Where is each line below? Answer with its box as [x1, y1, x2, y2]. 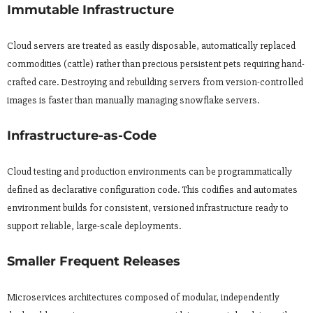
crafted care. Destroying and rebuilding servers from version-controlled [7, 76, 303, 89]
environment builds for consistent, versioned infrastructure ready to [7, 202, 289, 214]
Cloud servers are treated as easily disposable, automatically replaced [7, 40, 296, 52]
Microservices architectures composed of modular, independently [7, 291, 279, 304]
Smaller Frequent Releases [7, 254, 180, 270]
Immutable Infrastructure [7, 2, 174, 18]
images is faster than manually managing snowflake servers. [7, 94, 259, 107]
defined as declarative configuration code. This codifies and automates [7, 184, 298, 196]
